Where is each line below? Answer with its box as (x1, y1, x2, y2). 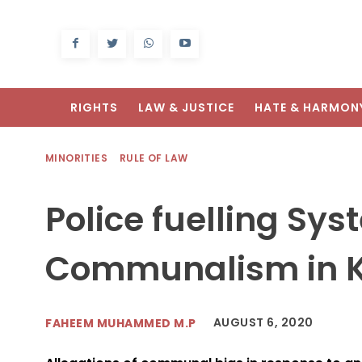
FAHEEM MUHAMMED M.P (45, 314, 196, 331)
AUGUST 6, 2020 (213, 314, 314, 331)
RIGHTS (70, 99, 118, 116)
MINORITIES (45, 151, 107, 166)
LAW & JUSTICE (138, 99, 234, 116)
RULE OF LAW (120, 151, 188, 166)
